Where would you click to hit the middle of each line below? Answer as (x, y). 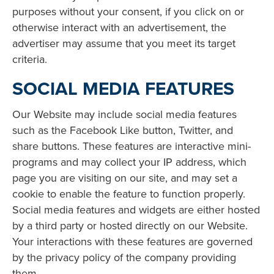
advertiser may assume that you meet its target (124, 43)
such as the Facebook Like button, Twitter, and (123, 130)
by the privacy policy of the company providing (124, 257)
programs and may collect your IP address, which (129, 161)
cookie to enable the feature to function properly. (129, 193)
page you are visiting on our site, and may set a (125, 177)
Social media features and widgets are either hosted (136, 209)
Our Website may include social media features (124, 114)
